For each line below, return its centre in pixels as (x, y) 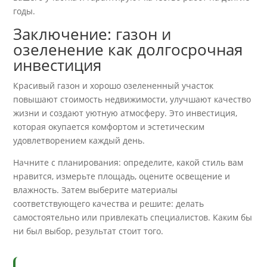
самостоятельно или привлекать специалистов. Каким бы (133, 218)
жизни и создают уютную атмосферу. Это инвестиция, (125, 113)
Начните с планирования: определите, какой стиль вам (128, 163)
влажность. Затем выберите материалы (96, 190)
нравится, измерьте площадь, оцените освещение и (122, 176)
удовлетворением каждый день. (79, 141)
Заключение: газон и (92, 34)
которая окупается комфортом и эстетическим (109, 127)
